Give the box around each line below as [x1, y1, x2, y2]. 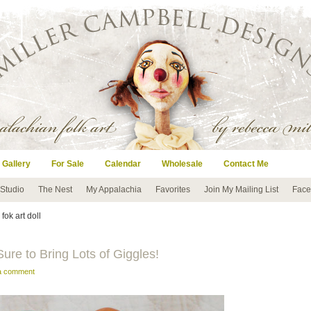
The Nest [38, 185, 72, 194]
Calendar [105, 159, 141, 169]
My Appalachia [86, 185, 142, 194]
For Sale [51, 159, 84, 169]
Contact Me [224, 159, 269, 169]
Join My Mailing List [204, 185, 278, 194]
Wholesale [162, 159, 203, 169]
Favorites [155, 185, 190, 194]
